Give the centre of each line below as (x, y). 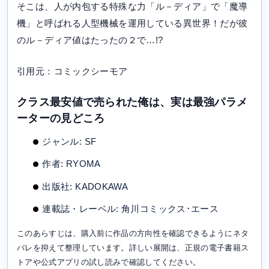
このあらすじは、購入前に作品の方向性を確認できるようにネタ (133, 234)
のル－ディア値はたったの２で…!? (90, 40)
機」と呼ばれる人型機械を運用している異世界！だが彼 (132, 23)
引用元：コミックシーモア (72, 71)
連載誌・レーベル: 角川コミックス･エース (131, 209)
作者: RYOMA (71, 164)
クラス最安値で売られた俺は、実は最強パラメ (132, 102)
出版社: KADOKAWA (85, 186)
